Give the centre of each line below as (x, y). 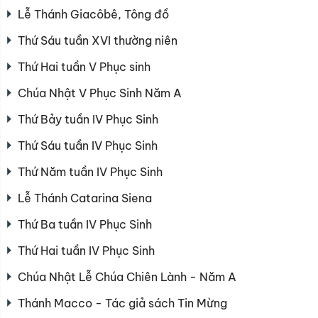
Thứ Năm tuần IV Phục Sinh (90, 171)
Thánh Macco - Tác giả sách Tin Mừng (122, 303)
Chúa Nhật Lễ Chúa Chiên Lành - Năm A (127, 276)
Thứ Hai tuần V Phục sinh (84, 66)
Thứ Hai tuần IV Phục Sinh (86, 250)
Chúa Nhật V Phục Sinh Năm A (100, 93)
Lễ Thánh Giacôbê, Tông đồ (93, 14)
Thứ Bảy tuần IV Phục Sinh (88, 119)
